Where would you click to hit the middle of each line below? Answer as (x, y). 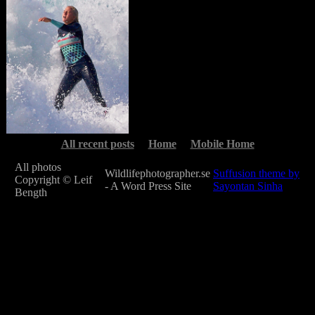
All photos (38, 167)
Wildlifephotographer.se (157, 173)
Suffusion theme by (256, 173)
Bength (31, 192)
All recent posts (97, 143)
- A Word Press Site (148, 186)
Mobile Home (222, 143)
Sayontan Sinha (248, 186)
